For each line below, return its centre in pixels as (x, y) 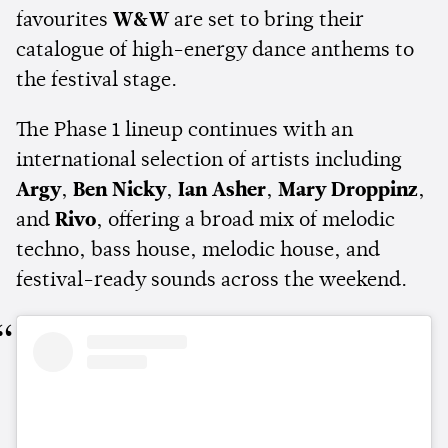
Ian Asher (222, 191)
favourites (64, 21)
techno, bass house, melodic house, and (198, 251)
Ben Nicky (119, 191)
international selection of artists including (209, 161)
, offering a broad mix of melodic (245, 221)
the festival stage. (96, 81)
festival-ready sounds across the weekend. (211, 281)
